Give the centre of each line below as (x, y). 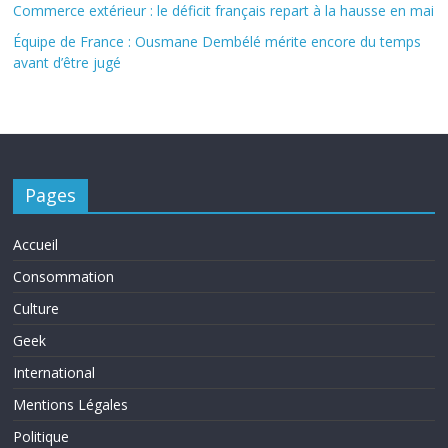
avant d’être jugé (67, 62)
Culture (36, 308)
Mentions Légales (71, 404)
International (54, 372)
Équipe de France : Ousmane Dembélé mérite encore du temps (217, 41)
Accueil (36, 244)
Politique (41, 436)
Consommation (64, 276)
